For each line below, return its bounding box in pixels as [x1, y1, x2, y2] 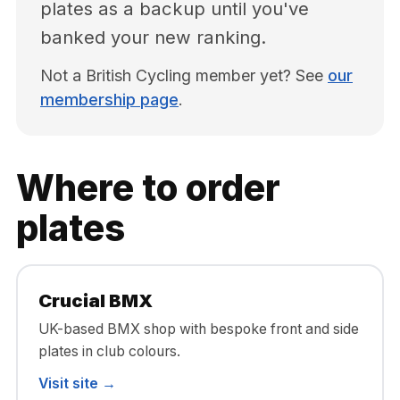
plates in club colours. [37, 343, 180, 360]
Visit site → [37, 375, 116, 392]
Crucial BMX [37, 288, 153, 312]
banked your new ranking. [40, 25, 266, 48]
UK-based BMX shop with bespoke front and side [37, 321, 359, 337]
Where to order [16, 166, 280, 210]
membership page [40, 90, 179, 109]
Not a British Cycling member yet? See [40, 66, 328, 85]
